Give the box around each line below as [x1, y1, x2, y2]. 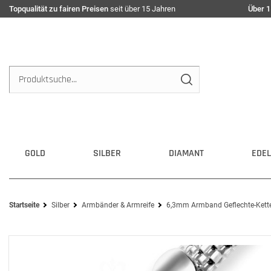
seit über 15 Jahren [108, 4, 175, 13]
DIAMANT [169, 147, 204, 160]
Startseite [9, 201, 39, 209]
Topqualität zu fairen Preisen [9, 4, 108, 13]
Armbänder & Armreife [82, 201, 154, 209]
